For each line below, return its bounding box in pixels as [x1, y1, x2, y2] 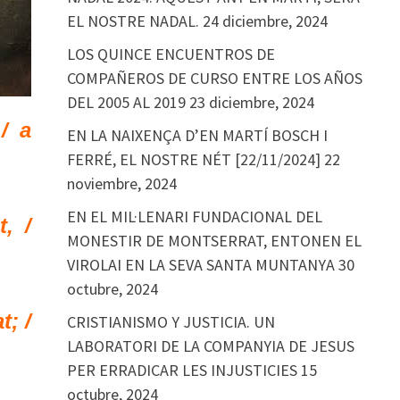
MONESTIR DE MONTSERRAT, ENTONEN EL [66, 230, 362, 251]
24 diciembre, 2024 [202, 11, 328, 31]
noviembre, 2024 [66, 173, 177, 194]
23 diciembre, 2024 [188, 92, 314, 112]
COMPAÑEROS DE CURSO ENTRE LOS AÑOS [66, 68, 362, 88]
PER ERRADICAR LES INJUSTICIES [66, 360, 297, 380]
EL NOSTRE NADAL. [66, 11, 199, 31]
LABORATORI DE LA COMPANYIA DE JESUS [66, 336, 354, 356]
